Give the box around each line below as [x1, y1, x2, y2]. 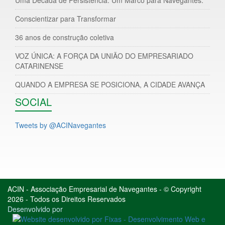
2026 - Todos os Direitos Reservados [8, 193, 126, 204]
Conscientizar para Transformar [15, 13, 116, 24]
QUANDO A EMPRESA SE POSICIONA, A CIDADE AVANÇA [15, 79, 205, 89]
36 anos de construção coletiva [15, 32, 114, 42]
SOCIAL [15, 94, 52, 109]
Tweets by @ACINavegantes [15, 120, 106, 130]
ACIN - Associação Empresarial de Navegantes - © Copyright [8, 183, 201, 194]
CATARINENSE [15, 60, 63, 71]
